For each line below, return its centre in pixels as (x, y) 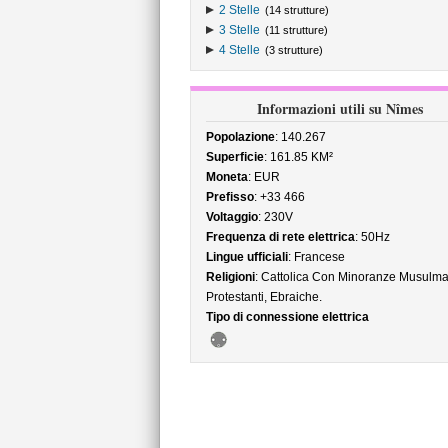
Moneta (226, 177)
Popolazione (240, 137)
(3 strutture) (293, 50)
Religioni (230, 277)
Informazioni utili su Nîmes (339, 108)
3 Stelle (239, 30)
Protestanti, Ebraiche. (263, 297)
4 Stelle (239, 50)
